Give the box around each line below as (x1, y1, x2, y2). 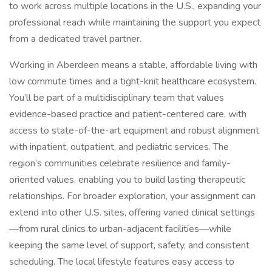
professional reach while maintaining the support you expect (9, 16, 260, 29)
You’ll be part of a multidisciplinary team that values (9, 91, 224, 104)
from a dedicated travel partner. (9, 32, 141, 46)
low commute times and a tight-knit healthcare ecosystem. (9, 75, 256, 88)
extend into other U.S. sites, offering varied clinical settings (9, 206, 255, 219)
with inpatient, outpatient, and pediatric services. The (9, 140, 229, 154)
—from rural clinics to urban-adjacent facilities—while (9, 222, 231, 236)
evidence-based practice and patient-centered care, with (9, 107, 246, 121)
